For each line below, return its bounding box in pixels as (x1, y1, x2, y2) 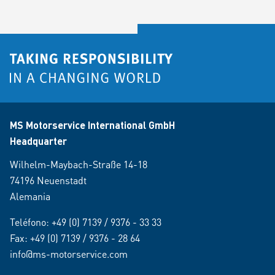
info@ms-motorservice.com (10, 247, 128, 260)
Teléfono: (10, 215, 52, 228)
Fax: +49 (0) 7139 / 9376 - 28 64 (10, 231, 140, 244)
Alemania (10, 190, 50, 203)
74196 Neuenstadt (10, 174, 87, 187)
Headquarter (10, 134, 67, 147)
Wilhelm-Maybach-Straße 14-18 (10, 158, 147, 171)
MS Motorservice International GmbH (10, 118, 175, 131)
